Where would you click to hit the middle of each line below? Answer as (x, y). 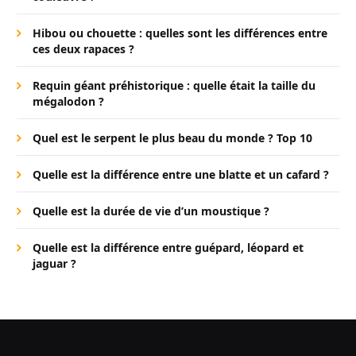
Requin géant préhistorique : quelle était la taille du (174, 85)
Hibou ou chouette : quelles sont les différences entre (180, 33)
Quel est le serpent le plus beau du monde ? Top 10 (172, 137)
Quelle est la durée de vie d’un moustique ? (151, 211)
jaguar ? (54, 263)
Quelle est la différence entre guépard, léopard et (168, 247)
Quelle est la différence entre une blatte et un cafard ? (181, 174)
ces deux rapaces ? (83, 48)
